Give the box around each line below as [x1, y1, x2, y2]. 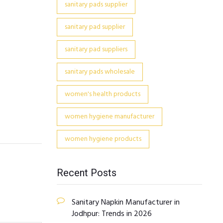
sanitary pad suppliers [64, 44, 127, 55]
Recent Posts [56, 167, 116, 179]
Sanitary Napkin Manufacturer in [71, 196, 180, 209]
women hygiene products [64, 133, 141, 145]
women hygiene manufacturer [64, 111, 154, 122]
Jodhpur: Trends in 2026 [71, 208, 152, 221]
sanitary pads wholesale [64, 66, 135, 78]
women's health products [64, 89, 140, 100]
